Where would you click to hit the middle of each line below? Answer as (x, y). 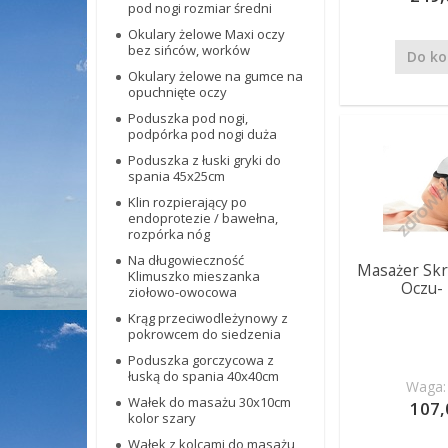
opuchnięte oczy (177, 92)
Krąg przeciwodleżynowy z (208, 318)
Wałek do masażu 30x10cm (209, 402)
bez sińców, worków (189, 50)
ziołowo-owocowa (182, 292)
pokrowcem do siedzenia (204, 334)
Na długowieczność (186, 260)
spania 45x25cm (176, 176)
